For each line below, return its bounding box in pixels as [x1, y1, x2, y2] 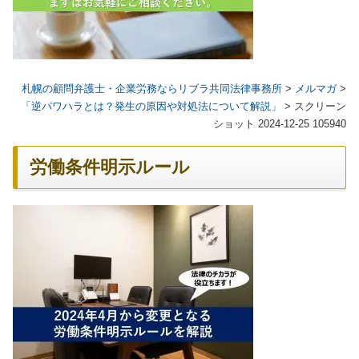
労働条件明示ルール [30, 158, 190, 178]
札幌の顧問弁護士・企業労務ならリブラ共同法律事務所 [22, 83, 282, 95]
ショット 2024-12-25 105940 [213, 118, 346, 131]
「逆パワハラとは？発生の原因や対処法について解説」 [21, 100, 281, 113]
